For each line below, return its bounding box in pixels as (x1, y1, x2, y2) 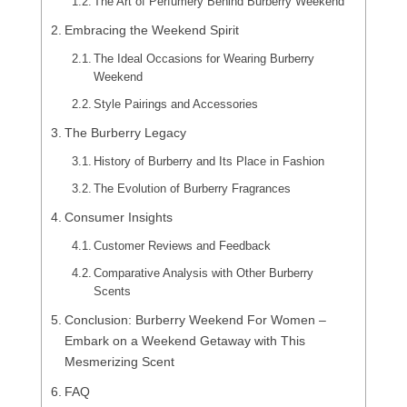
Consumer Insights (64, 210, 173, 224)
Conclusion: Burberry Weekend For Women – (64, 313, 326, 327)
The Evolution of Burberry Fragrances (94, 182, 292, 195)
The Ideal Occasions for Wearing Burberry (94, 52, 315, 65)
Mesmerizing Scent (64, 354, 174, 369)
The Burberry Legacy (64, 125, 186, 140)
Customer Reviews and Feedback (94, 239, 272, 253)
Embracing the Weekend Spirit (64, 23, 239, 37)
